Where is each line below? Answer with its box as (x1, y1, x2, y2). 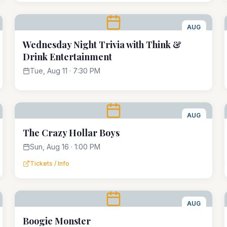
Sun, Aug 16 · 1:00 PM (30, 142, 101, 151)
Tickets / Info (30, 160, 70, 167)
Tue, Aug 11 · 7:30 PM (30, 66, 101, 75)
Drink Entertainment (23, 51, 112, 63)
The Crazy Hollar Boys (23, 127, 120, 139)
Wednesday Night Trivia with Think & (23, 39, 182, 51)
